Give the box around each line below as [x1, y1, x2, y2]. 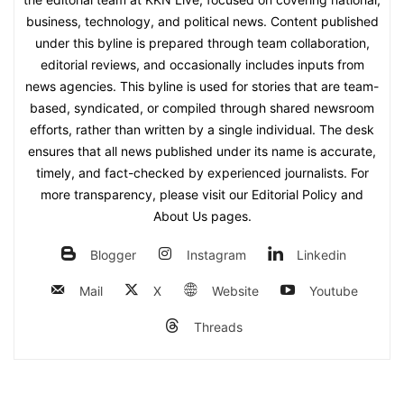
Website [211, 282, 259, 298]
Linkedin [297, 246, 346, 262]
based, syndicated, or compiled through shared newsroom [30, 99, 374, 115]
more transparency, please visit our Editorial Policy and [41, 186, 363, 202]
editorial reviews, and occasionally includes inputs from [40, 56, 364, 72]
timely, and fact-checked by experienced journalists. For [35, 164, 369, 180]
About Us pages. [152, 207, 252, 224]
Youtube [308, 282, 358, 298]
